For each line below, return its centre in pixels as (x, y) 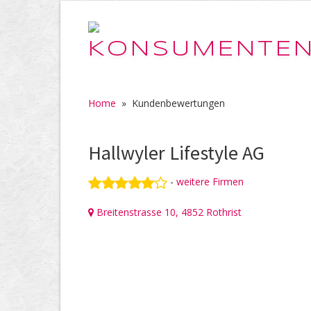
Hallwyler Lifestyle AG (176, 153)
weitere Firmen (210, 182)
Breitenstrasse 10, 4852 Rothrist (168, 212)
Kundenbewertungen (178, 103)
